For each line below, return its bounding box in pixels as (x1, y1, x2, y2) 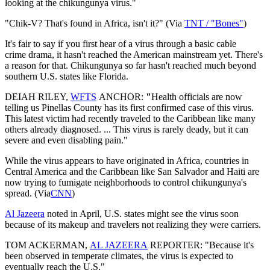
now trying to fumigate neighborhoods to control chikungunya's (5, 177, 246, 188)
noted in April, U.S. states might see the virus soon (45, 209, 239, 219)
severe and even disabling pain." (5, 135, 128, 146)
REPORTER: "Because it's (148, 240, 254, 251)
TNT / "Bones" (184, 18, 243, 29)
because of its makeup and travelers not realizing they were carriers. (5, 219, 261, 230)
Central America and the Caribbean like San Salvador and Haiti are (5, 166, 259, 177)
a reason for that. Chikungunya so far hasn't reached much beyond (5, 60, 256, 71)
